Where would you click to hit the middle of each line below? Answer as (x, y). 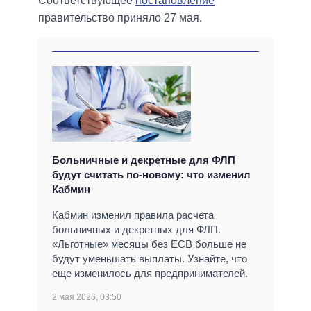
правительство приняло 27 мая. (120, 18)
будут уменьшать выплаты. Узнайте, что (150, 259)
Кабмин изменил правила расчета (133, 215)
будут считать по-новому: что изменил (151, 175)
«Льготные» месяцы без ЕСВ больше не (149, 244)
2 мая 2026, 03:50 (87, 297)
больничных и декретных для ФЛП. (136, 230)
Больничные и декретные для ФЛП (144, 160)
